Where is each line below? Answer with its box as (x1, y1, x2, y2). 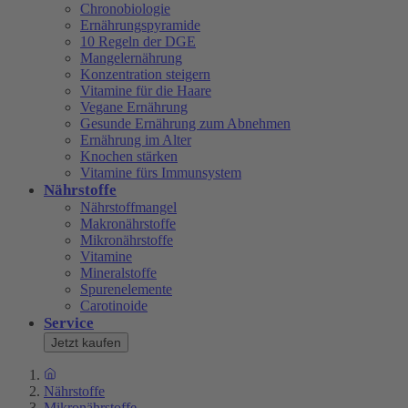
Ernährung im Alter (80, 131, 191, 148)
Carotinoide (80, 297, 148, 313)
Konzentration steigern (80, 66, 210, 82)
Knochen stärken (80, 148, 178, 164)
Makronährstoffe (80, 215, 176, 231)
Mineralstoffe (80, 264, 157, 280)
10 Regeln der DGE (80, 33, 196, 49)
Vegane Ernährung (80, 98, 188, 115)
